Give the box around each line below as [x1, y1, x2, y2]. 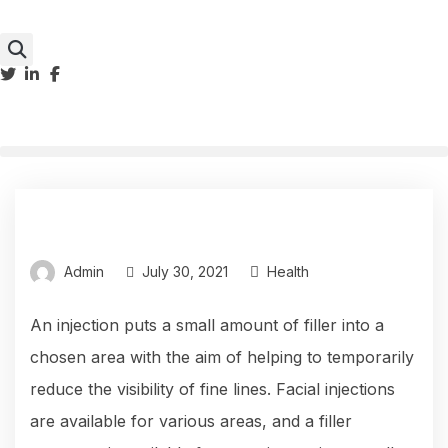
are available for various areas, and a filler [30, 411, 352, 432]
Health [267, 263, 309, 281]
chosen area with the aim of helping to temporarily [30, 347, 414, 368]
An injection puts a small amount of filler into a [30, 315, 384, 336]
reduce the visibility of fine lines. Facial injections [30, 379, 395, 400]
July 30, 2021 [142, 263, 228, 281]
